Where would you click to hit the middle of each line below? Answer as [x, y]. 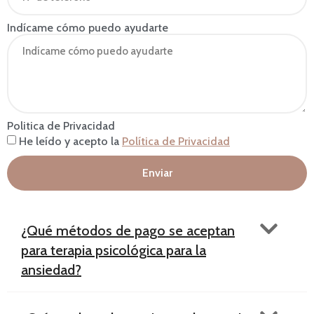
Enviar [157, 172]
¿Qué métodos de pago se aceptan [128, 230]
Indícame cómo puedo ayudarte [88, 27]
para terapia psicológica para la [114, 250]
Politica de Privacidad [61, 125]
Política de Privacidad [176, 141]
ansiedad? [51, 269]
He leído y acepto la [70, 141]
